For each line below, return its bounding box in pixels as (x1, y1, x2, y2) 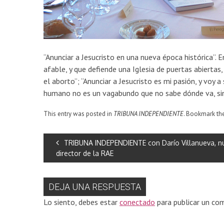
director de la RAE (56, 148, 113, 157)
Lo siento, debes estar (43, 196, 119, 207)
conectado (119, 196, 155, 207)
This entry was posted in (43, 109, 113, 118)
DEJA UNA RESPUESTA (48, 181, 141, 192)
